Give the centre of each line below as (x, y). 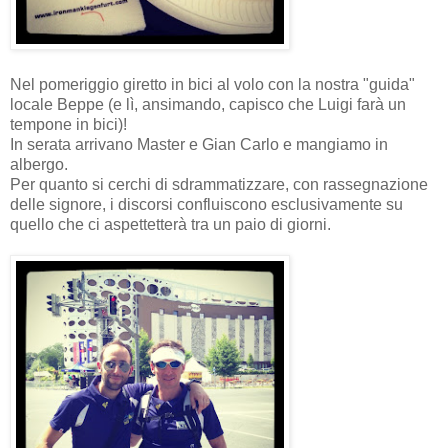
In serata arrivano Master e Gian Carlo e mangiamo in (199, 144)
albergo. (39, 164)
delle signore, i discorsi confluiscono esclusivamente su (206, 204)
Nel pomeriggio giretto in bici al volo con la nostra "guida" (212, 84)
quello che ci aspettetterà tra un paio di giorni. (170, 224)
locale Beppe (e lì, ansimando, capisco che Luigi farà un (208, 104)
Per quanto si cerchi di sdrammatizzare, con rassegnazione (219, 184)
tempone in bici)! (68, 124)
